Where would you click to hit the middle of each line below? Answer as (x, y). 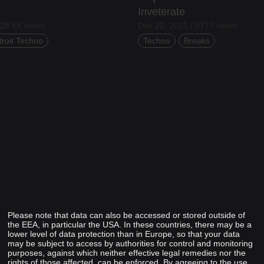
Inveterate (161, 11)
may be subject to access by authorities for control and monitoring (131, 243)
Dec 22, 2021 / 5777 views (187, 25)
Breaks (197, 40)
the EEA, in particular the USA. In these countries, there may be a (130, 225)
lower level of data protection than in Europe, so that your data (124, 234)
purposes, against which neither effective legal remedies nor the (127, 253)
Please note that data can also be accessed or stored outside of (127, 215)
